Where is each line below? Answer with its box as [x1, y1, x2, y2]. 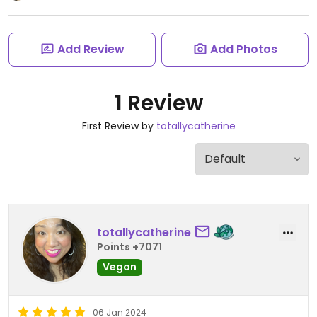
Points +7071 [97, 239, 162, 254]
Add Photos [209, 41, 277, 57]
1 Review [114, 88, 203, 118]
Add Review [57, 41, 125, 57]
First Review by [81, 119, 156, 133]
